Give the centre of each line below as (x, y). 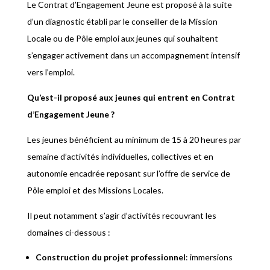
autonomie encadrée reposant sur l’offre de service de (128, 174)
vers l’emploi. (51, 72)
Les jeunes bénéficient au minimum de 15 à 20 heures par (134, 140)
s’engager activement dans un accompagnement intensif (133, 55)
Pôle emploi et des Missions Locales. (95, 190)
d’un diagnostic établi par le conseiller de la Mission (122, 22)
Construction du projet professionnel (110, 257)
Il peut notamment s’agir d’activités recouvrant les (121, 216)
